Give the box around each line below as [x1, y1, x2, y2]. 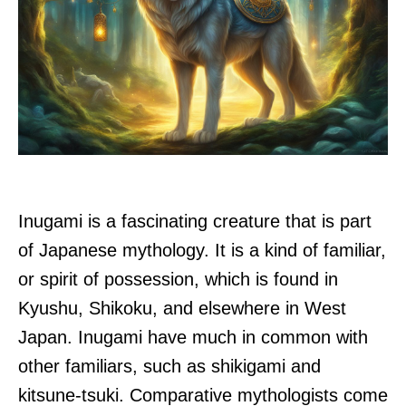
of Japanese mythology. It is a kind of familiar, [18, 240, 386, 261]
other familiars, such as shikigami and [18, 356, 321, 377]
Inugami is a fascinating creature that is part [18, 211, 372, 232]
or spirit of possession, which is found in [18, 269, 338, 290]
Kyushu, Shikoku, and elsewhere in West [18, 298, 346, 319]
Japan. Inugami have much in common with [18, 327, 368, 348]
